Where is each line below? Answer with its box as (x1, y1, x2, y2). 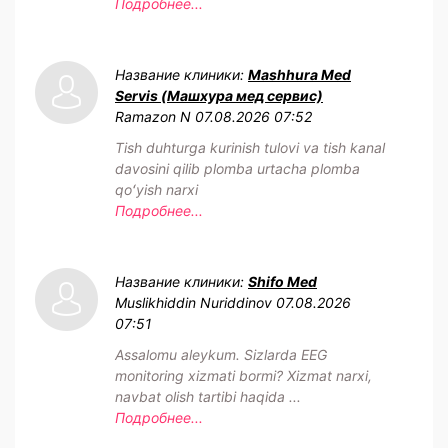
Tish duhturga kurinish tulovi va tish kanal (115, 139, 385, 157)
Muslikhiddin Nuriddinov (115, 294, 272, 312)
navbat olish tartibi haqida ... (115, 388, 301, 406)
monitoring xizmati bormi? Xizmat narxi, (115, 367, 372, 385)
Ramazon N (115, 108, 191, 126)
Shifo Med (248, 273, 317, 291)
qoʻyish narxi (115, 181, 198, 199)
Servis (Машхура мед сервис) (115, 87, 323, 105)
